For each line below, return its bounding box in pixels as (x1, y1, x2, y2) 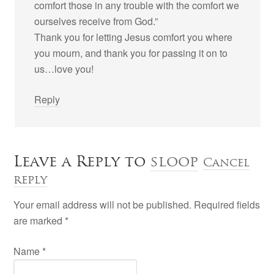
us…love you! (34, 62, 94, 76)
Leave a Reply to (13, 152, 151, 171)
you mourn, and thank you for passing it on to (34, 46, 228, 60)
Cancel (203, 155, 250, 169)
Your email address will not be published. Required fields (13, 198, 261, 212)
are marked (13, 213, 65, 228)
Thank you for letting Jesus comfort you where (34, 30, 233, 44)
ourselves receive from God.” (34, 14, 158, 28)
